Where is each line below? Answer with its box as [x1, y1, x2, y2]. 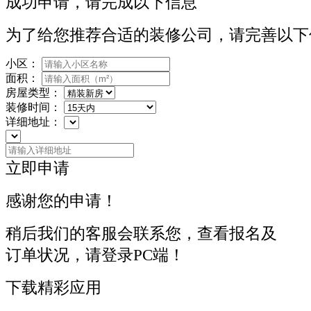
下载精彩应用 [6, 278, 101, 296]
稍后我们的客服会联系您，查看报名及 [6, 224, 277, 242]
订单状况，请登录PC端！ [6, 246, 185, 264]
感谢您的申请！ [6, 192, 117, 210]
